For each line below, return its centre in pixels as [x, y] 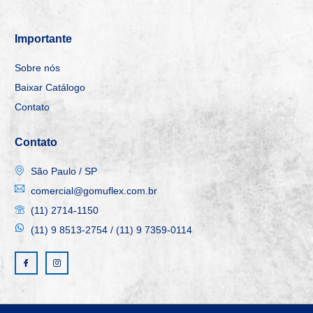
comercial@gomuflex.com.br [94, 190]
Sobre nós [37, 67]
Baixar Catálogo [50, 87]
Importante [43, 38]
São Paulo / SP [64, 171]
